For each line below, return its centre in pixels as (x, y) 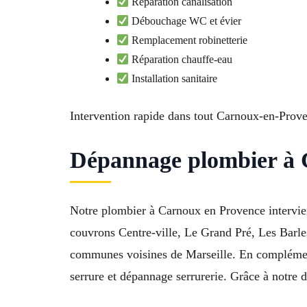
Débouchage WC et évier (185, 21)
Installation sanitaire (173, 79)
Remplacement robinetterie (188, 40)
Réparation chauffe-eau (181, 60)
